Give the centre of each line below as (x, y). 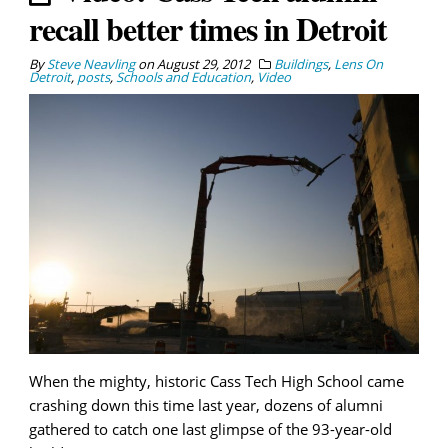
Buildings (301, 64)
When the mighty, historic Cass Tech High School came (216, 381)
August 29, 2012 (203, 64)
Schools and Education (183, 77)
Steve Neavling (91, 64)
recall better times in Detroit (208, 29)
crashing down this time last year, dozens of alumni (206, 405)
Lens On (358, 64)
